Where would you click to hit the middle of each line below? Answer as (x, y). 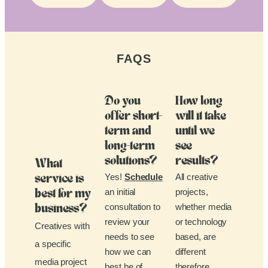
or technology (201, 221)
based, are (195, 236)
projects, (191, 191)
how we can (128, 251)
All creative (196, 176)
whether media (203, 206)
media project (61, 261)
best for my (63, 194)
